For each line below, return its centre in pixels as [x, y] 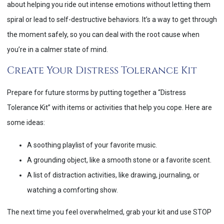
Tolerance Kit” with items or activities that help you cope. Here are [109, 108]
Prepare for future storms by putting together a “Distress [96, 93]
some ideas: [26, 123]
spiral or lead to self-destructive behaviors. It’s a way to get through [112, 20]
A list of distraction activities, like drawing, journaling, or [113, 175]
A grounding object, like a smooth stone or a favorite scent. [119, 160]
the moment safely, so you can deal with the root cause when [103, 35]
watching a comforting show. [72, 190]
